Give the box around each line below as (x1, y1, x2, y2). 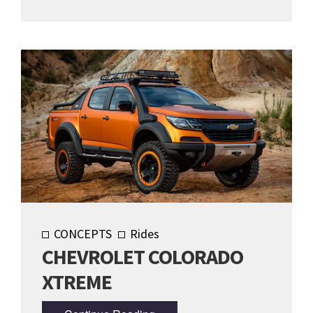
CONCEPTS (54, 225, 112, 242)
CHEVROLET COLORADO (42, 242, 243, 270)
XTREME (42, 268, 112, 295)
